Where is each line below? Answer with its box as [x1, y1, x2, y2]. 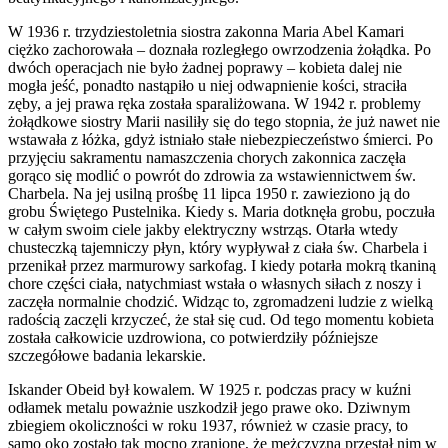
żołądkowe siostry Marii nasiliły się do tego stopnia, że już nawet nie [8, 113, 440, 131]
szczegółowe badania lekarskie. [8, 347, 206, 365]
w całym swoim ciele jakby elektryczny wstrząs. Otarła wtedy [8, 221, 398, 239]
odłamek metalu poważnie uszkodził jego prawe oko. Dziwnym [8, 399, 410, 417]
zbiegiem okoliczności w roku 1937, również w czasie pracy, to [8, 417, 408, 435]
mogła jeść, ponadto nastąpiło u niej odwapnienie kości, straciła [8, 77, 407, 95]
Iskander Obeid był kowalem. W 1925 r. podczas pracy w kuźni [8, 381, 411, 399]
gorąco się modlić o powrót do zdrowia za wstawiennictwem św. [8, 167, 416, 185]
